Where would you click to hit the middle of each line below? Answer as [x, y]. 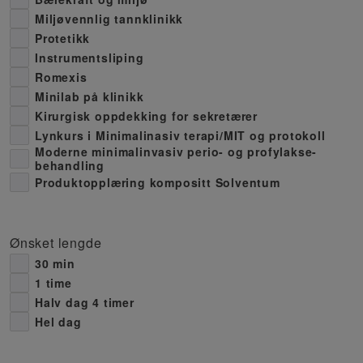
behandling [70, 165]
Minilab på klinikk [90, 96]
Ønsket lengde [56, 243]
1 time [53, 282]
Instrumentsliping [90, 57]
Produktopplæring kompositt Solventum [158, 182]
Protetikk [63, 38]
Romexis [61, 77]
